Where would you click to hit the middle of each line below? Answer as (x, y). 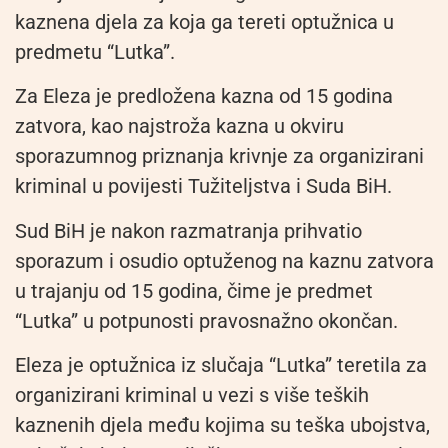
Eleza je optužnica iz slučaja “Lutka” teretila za (221, 364)
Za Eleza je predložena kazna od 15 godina (204, 96)
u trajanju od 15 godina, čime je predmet (194, 290)
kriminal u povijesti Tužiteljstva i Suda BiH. (203, 186)
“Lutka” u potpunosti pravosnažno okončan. (206, 320)
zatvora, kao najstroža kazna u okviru (179, 126)
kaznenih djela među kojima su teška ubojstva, (222, 424)
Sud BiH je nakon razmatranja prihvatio (188, 230)
